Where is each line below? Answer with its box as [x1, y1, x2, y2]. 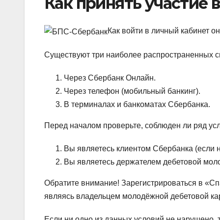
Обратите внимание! [44, 178, 119, 187]
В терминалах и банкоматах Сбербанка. [64, 100, 210, 109]
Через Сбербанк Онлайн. [64, 73, 156, 82]
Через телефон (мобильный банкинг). [64, 86, 200, 95]
